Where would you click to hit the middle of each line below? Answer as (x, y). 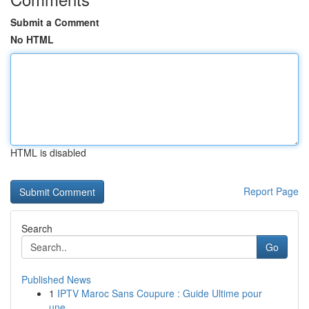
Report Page (271, 191)
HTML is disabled (48, 152)
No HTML (32, 39)
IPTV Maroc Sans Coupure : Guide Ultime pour (160, 293)
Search (37, 228)
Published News (56, 279)
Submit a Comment (55, 22)
